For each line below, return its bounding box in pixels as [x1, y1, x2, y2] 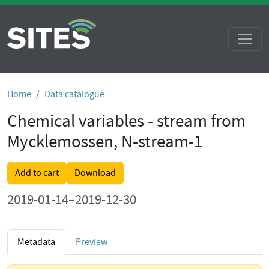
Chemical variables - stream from [7, 110, 246, 132]
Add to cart [15, 167, 59, 179]
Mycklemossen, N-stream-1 [7, 130, 202, 153]
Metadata [17, 236, 55, 248]
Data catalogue [44, 88, 104, 100]
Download [74, 167, 116, 179]
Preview [76, 236, 107, 248]
